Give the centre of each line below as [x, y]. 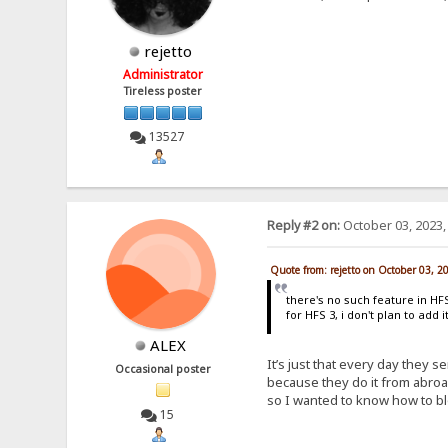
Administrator [163, 75]
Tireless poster [163, 91]
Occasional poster [163, 368]
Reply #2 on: [303, 225]
